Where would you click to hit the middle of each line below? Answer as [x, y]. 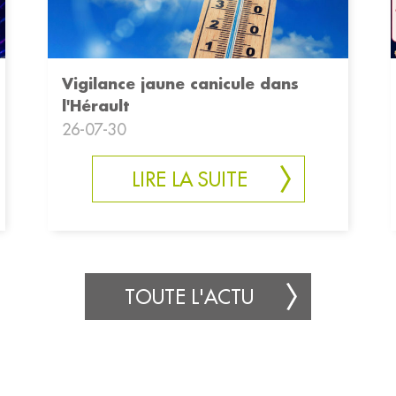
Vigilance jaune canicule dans [180, 84]
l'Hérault [95, 106]
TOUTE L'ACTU [189, 297]
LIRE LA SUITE [189, 180]
